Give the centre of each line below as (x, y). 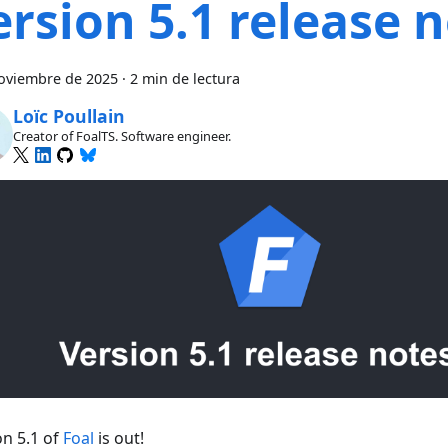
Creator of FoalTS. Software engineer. (121, 135)
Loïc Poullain (68, 115)
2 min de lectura (185, 79)
